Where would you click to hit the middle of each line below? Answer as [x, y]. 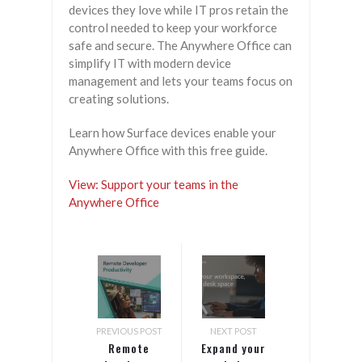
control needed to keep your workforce [173, 27]
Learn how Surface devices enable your [173, 132]
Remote [129, 347]
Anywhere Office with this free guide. [168, 150]
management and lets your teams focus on [181, 80]
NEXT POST [234, 330]
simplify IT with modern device [150, 63]
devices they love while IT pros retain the [179, 9]
